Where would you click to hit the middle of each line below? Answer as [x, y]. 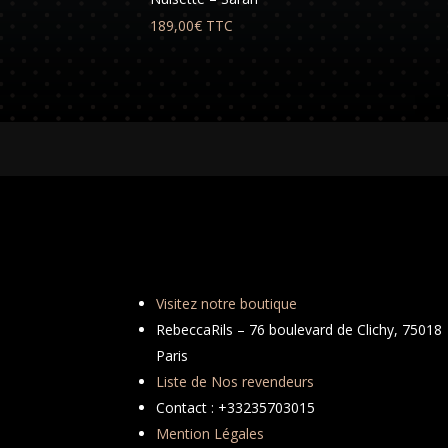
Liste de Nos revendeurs [235, 381]
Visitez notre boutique [227, 303]
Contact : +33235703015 [236, 407]
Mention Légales [210, 433]
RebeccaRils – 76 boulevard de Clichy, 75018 [299, 329]
